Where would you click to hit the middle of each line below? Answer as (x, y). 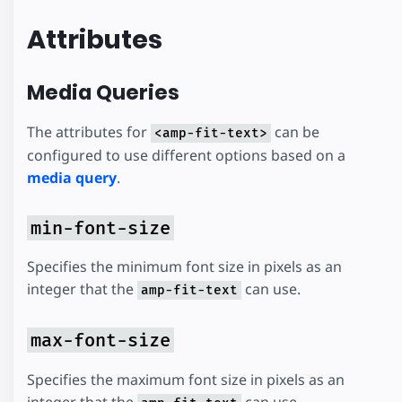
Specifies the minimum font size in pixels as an (184, 267)
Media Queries (103, 93)
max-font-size (100, 341)
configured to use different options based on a (186, 155)
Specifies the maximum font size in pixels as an (186, 379)
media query (72, 177)
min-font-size (100, 227)
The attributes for (89, 131)
